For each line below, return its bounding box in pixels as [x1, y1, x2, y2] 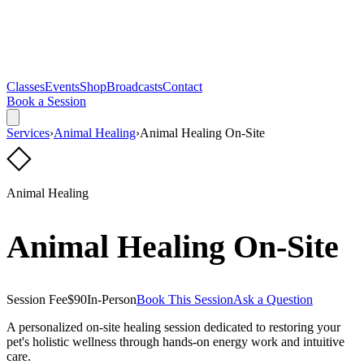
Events [45, 80, 80, 93]
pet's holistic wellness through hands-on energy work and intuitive [6, 335, 344, 349]
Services [6, 126, 50, 140]
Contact [162, 80, 202, 93]
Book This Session [136, 292, 233, 307]
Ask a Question [233, 292, 313, 307]
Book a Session [6, 94, 86, 108]
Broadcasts [106, 80, 162, 93]
